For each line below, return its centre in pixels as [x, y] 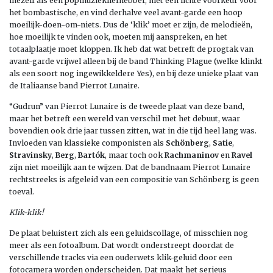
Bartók [91, 155]
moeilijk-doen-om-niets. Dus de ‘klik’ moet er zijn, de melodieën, [131, 24]
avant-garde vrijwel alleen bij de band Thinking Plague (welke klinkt [136, 61]
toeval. [22, 191]
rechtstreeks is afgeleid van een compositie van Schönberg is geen [134, 179]
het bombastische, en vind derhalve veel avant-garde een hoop [126, 12]
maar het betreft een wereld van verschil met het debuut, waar [125, 118]
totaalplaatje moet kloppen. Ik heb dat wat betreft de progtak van [131, 49]
